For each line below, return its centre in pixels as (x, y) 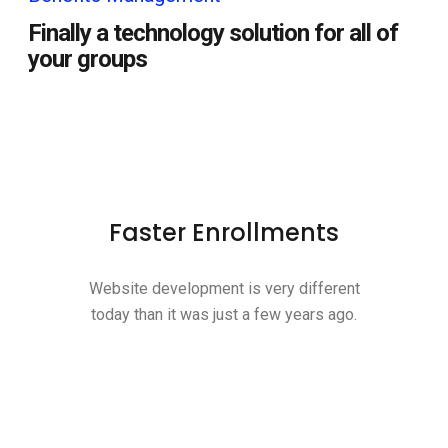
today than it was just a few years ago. (224, 314)
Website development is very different (224, 288)
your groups (87, 59)
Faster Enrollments (224, 232)
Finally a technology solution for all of (213, 33)
